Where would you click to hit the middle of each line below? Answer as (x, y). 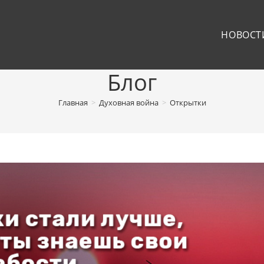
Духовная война (128, 103)
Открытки (188, 103)
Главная (73, 103)
